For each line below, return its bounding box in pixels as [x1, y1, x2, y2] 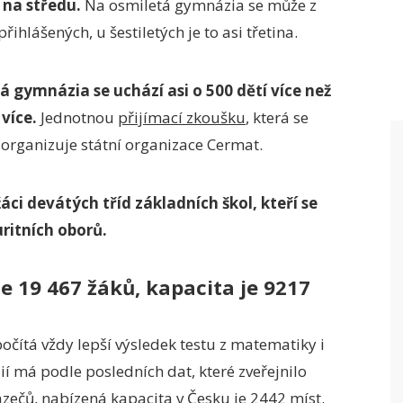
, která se [246, 107, 309, 128]
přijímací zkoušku [118, 107, 246, 128]
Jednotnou [37, 107, 118, 128]
